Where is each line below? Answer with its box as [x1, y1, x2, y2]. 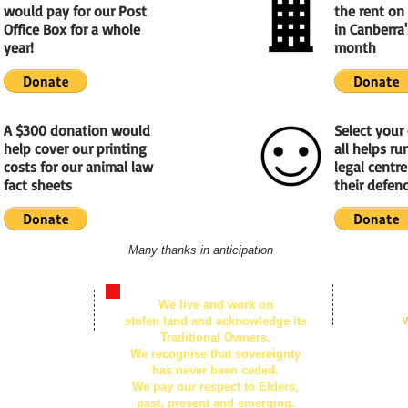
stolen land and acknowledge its [124, 314, 307, 328]
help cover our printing [4, 139, 147, 158]
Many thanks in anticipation [128, 243, 273, 257]
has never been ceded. [152, 363, 279, 377]
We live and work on [158, 298, 273, 311]
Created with [344, 315, 403, 326]
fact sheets [4, 176, 72, 194]
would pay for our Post [4, 2, 147, 20]
